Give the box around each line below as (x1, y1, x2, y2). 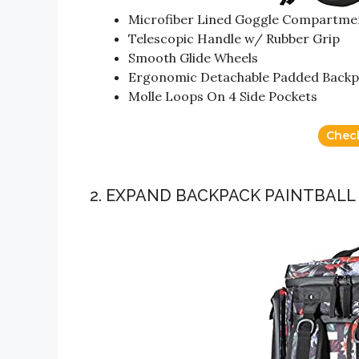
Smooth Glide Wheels (128, 50, 258, 66)
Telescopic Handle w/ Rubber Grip (128, 30, 340, 46)
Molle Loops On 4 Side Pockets (128, 88, 317, 104)
